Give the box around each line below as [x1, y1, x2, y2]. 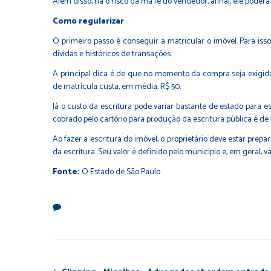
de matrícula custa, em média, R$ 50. [53, 80, 181, 94]
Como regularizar [53, 15, 124, 29]
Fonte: [53, 165, 82, 180]
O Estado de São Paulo [82, 165, 160, 180]
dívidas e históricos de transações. [53, 47, 172, 62]
